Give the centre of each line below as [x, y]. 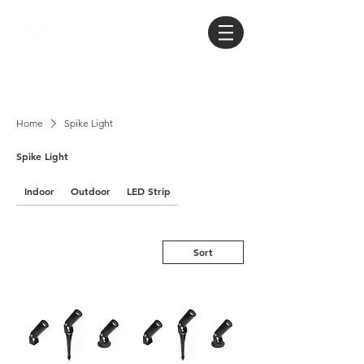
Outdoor [91, 191]
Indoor [39, 191]
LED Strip [149, 191]
